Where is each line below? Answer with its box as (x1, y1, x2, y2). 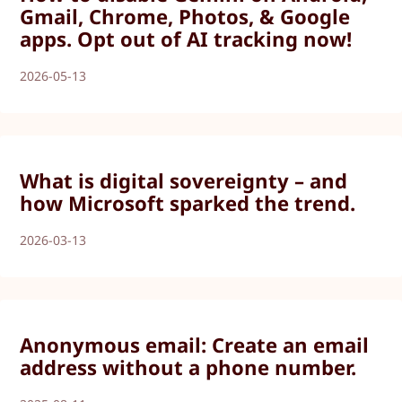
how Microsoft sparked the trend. (20, 189, 356, 216)
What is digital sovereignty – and (20, 167, 348, 194)
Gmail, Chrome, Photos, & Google (20, 2, 351, 30)
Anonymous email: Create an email (20, 331, 370, 359)
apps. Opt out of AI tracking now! (20, 24, 353, 52)
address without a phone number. (20, 354, 357, 381)
